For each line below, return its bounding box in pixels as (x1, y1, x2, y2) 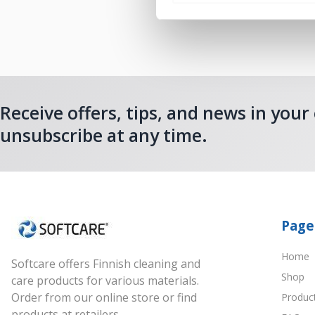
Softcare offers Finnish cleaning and (11, 256, 200, 272)
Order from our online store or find (11, 290, 197, 306)
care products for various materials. (11, 273, 199, 289)
